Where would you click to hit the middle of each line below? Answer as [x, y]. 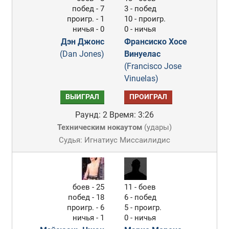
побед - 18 [86, 197]
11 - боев [140, 187]
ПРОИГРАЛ [148, 97]
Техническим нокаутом [99, 127]
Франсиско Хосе [156, 42]
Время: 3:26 [131, 115]
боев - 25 [89, 187]
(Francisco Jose [153, 66]
